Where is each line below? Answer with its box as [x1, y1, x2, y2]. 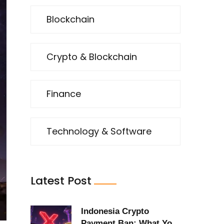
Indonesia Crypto [81, 206, 149, 216]
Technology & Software [46, 124, 151, 137]
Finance [46, 87, 81, 100]
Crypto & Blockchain [46, 50, 137, 63]
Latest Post [30, 172, 91, 188]
